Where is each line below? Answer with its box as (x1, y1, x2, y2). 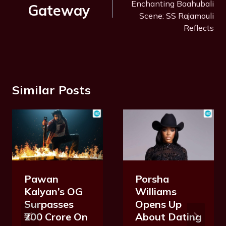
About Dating (135, 210, 202, 223)
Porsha (135, 173, 169, 186)
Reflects (184, 22, 214, 33)
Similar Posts (12, 82, 91, 97)
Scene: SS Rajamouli (139, 10, 214, 21)
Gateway (27, 1, 90, 19)
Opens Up (135, 198, 182, 211)
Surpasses (24, 198, 74, 211)
